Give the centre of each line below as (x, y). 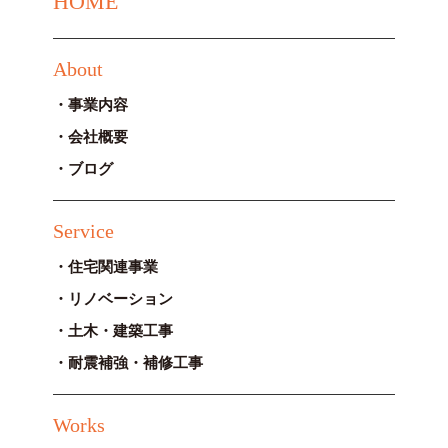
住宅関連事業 (112, 266)
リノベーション (120, 298)
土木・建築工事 (120, 330)
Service (83, 230)
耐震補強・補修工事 (135, 362)
